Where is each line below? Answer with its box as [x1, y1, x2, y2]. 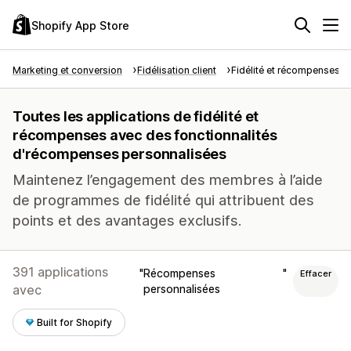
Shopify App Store [31, 18, 129, 32]
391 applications [13, 264, 108, 280]
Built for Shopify [37, 317, 113, 328]
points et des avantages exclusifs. [13, 212, 241, 229]
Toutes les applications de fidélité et [13, 108, 259, 125]
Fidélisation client [137, 64, 216, 76]
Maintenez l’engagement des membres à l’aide [13, 172, 323, 188]
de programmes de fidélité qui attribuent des [13, 192, 314, 208]
